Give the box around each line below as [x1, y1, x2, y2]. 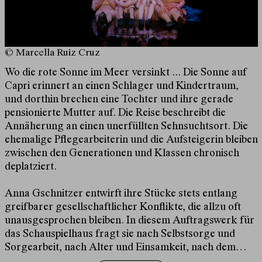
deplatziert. [4, 161, 57, 173]
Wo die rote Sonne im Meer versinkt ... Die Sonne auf [4, 67, 246, 79]
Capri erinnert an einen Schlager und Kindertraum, [4, 81, 239, 92]
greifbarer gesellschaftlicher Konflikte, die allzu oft [4, 202, 241, 213]
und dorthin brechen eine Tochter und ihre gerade [4, 94, 233, 106]
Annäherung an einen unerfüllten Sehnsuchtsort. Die [4, 121, 248, 133]
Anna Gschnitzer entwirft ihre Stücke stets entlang [4, 188, 237, 200]
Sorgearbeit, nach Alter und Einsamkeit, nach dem [4, 242, 236, 254]
